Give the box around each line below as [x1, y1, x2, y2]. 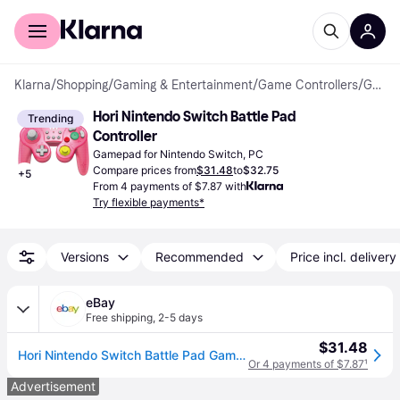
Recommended [155, 249, 244, 264]
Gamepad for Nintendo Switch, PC [93, 147, 263, 161]
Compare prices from [93, 163, 196, 177]
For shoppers [14, 5, 87, 20]
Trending [28, 112, 73, 125]
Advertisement [11, 379, 96, 394]
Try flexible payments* [93, 196, 204, 209]
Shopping [56, 78, 108, 93]
